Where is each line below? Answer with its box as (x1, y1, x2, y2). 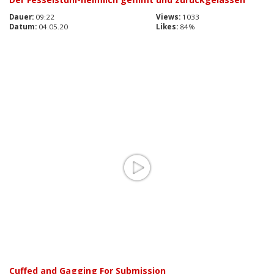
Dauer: (9, 12, 34, 22)
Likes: (156, 22, 178, 32)
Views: (156, 12, 180, 22)
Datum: (9, 22, 37, 32)
